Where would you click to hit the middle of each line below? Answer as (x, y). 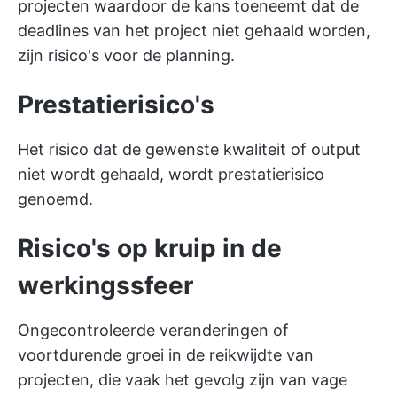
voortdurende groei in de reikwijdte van (166, 355)
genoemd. (55, 199)
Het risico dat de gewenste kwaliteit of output (189, 149)
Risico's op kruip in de (150, 248)
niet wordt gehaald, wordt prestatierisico (171, 174)
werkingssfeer (105, 285)
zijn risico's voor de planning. (126, 55)
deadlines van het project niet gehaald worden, (194, 31)
